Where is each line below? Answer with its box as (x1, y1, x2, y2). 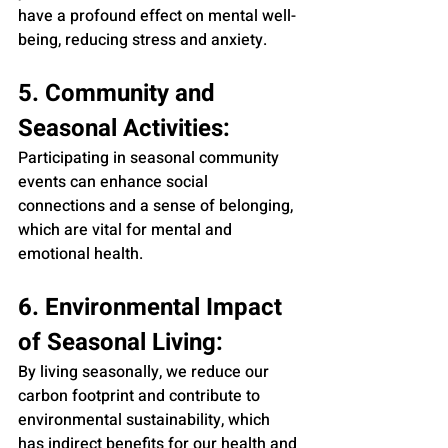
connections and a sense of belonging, (18, 193, 297, 218)
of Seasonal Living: (18, 324, 223, 360)
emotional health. (18, 241, 143, 266)
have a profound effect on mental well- (18, 3, 296, 28)
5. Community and (18, 75, 221, 111)
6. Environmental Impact (18, 289, 288, 325)
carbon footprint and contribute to (18, 383, 264, 408)
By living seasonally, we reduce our (18, 359, 273, 384)
